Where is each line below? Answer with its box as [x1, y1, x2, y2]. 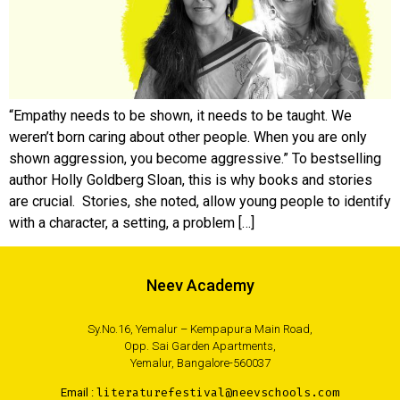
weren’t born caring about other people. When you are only [9, 128, 367, 146]
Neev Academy [146, 275, 254, 295]
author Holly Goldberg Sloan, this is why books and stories [9, 171, 372, 188]
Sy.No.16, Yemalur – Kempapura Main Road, [87, 321, 312, 336]
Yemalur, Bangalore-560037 [129, 355, 271, 370]
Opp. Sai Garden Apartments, [124, 338, 276, 353]
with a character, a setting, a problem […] [9, 213, 254, 231]
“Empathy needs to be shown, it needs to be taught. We [9, 106, 352, 124]
